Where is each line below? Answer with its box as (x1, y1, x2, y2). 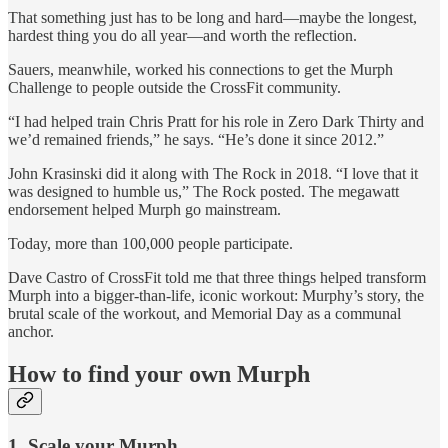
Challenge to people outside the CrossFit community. (8, 79, 341, 97)
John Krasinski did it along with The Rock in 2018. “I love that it (8, 165, 418, 183)
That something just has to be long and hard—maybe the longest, (8, 9, 417, 27)
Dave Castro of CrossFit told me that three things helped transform (8, 269, 426, 287)
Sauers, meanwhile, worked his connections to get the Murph (8, 61, 393, 79)
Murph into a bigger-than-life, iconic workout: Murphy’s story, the (8, 287, 424, 305)
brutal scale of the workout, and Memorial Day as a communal (8, 305, 401, 323)
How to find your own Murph (8, 361, 310, 388)
